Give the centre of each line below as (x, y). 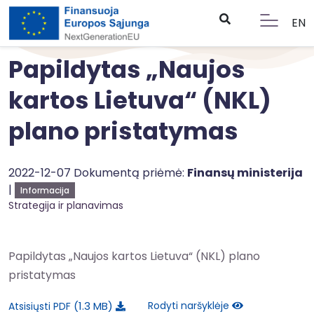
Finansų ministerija (245, 173)
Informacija (45, 190)
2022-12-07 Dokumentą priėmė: (98, 173)
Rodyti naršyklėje (190, 306)
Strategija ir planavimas (66, 205)
